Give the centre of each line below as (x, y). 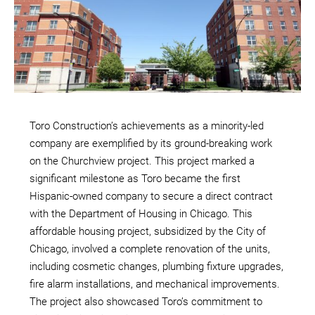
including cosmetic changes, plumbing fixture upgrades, (156, 266)
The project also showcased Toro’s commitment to (146, 301)
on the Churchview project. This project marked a (142, 161)
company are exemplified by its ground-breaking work (151, 143)
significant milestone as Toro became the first (135, 178)
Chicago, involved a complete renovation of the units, (150, 249)
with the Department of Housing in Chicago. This (141, 213)
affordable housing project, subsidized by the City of (148, 231)
